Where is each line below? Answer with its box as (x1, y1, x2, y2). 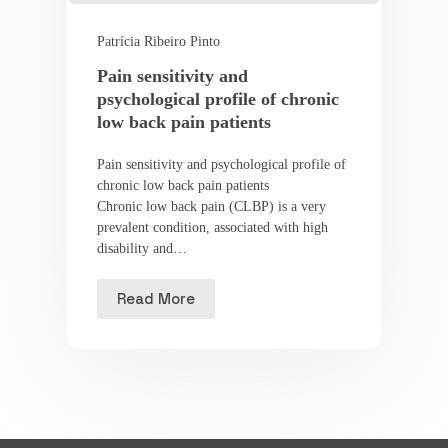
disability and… (96, 240, 187, 256)
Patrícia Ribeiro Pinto (96, 33, 220, 49)
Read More (116, 289, 195, 309)
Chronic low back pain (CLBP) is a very (96, 198, 326, 214)
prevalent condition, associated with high (96, 219, 328, 235)
